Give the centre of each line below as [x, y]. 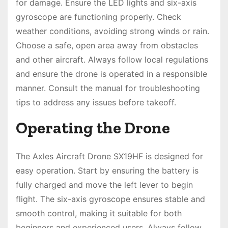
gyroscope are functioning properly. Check [98, 17]
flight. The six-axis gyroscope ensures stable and [110, 199]
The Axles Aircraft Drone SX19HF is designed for [109, 156]
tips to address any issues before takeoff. [96, 103]
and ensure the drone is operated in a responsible [111, 74]
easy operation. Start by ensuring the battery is [107, 171]
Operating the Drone [93, 128]
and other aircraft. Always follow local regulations [112, 60]
